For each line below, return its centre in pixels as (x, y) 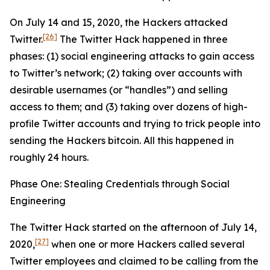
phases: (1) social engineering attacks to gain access (132, 56)
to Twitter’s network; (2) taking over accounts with (126, 73)
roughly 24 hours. (49, 157)
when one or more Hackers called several (147, 244)
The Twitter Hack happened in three (143, 39)
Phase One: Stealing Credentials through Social (120, 184)
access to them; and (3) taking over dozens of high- (129, 107)
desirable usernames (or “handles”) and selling (119, 90)
